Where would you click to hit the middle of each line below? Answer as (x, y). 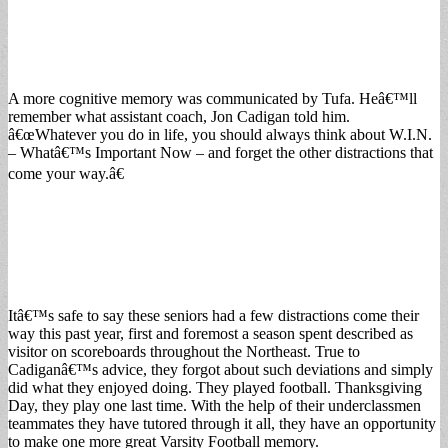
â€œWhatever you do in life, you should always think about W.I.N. (220, 134)
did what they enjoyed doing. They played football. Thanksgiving (215, 387)
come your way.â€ (66, 173)
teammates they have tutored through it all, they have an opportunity (222, 423)
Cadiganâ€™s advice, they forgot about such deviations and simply (220, 369)
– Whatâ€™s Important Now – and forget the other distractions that (220, 152)
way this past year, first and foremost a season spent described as (210, 333)
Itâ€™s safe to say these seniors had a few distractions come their (213, 315)
